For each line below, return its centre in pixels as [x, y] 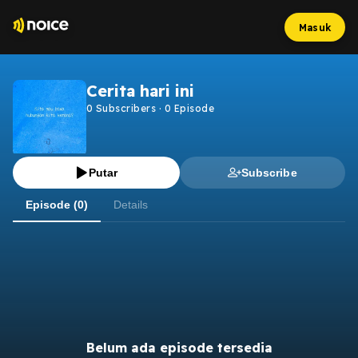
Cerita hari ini [140, 91]
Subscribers [125, 108]
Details [131, 205]
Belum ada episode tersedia [179, 347]
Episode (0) [57, 205]
